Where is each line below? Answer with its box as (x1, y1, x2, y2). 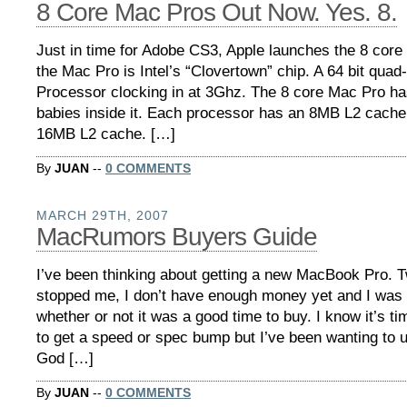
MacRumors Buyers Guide (36, 222, 317, 251)
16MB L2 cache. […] (36, 125, 175, 144)
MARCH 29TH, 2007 (36, 207, 169, 223)
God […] (36, 349, 94, 367)
